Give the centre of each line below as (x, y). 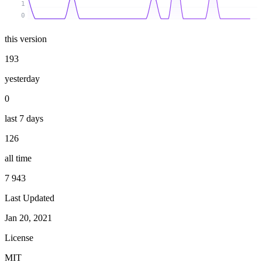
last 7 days (24, 118)
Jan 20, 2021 (28, 218)
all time (18, 158)
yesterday (22, 78)
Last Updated (30, 198)
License (19, 237)
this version (26, 39)
